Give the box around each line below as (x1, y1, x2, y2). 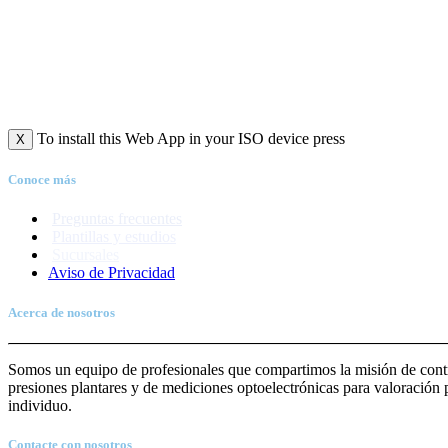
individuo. (8, 396, 72, 414)
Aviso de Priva (48, 264, 141, 282)
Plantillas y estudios (52, 228, 176, 246)
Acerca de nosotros (8, 304, 115, 320)
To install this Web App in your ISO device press (33, 130, 345, 147)
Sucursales (52, 246, 119, 264)
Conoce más (8, 172, 76, 188)
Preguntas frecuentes (52, 210, 182, 228)
